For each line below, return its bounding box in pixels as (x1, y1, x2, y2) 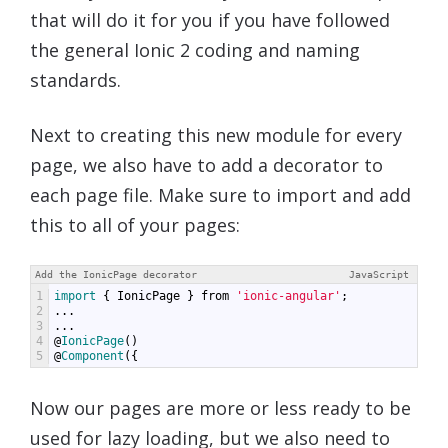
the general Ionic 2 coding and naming (30, 37, 360, 62)
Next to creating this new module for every (30, 122, 402, 147)
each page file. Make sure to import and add (30, 182, 411, 207)
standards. (30, 67, 121, 92)
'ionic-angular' (236, 288, 341, 303)
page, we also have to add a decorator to (30, 152, 383, 177)
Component (61, 348, 124, 363)
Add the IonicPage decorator (35, 268, 197, 280)
